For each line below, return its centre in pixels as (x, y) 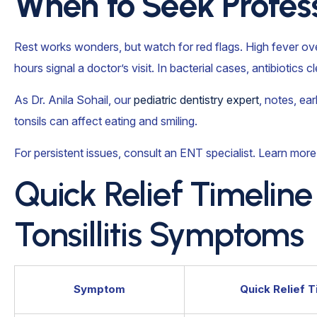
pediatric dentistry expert (196, 99)
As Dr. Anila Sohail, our (74, 99)
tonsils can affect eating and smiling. (106, 121)
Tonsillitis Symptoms (159, 234)
